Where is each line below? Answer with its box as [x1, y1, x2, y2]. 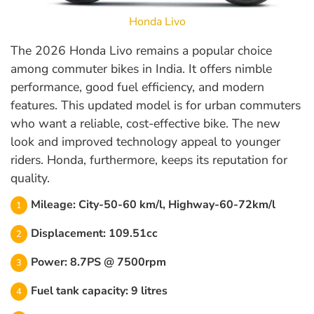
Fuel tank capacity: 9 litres [31, 283, 168, 299]
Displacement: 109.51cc [31, 226, 158, 242]
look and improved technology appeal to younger [11, 133, 280, 151]
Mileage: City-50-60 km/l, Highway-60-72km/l [31, 197, 275, 213]
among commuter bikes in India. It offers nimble [11, 60, 272, 78]
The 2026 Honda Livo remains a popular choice [11, 42, 272, 60]
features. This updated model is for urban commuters [11, 97, 301, 114]
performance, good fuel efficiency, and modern [11, 78, 264, 96]
